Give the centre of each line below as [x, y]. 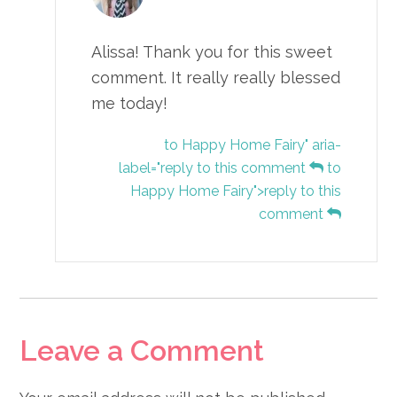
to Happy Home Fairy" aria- [252, 145]
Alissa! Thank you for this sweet [212, 52]
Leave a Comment [142, 351]
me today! [130, 104]
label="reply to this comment [214, 168]
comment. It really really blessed [216, 78]
